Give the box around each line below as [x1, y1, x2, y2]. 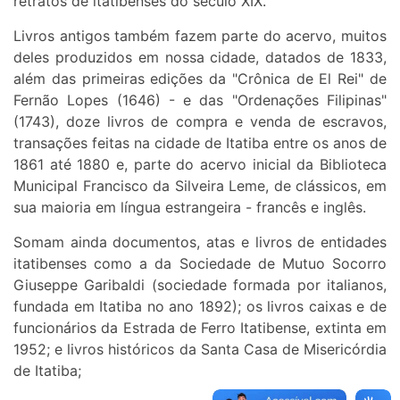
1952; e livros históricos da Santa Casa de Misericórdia [13, 340, 387, 359]
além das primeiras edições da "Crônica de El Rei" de [13, 70, 387, 88]
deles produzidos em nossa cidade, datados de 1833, [13, 48, 387, 67]
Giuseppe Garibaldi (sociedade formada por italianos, [13, 276, 387, 295]
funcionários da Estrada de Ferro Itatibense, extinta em [13, 319, 387, 337]
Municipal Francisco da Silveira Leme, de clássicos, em [13, 177, 387, 196]
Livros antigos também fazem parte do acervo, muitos [13, 27, 387, 46]
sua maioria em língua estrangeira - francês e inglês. [13, 198, 366, 217]
